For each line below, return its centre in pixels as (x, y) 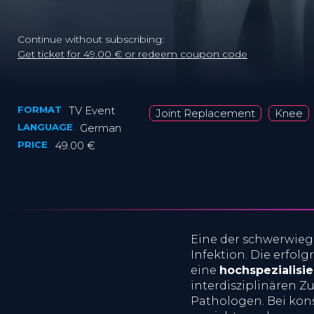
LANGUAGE (45, 127)
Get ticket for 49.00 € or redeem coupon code (132, 54)
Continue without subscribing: (91, 39)
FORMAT (40, 109)
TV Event (92, 110)
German (101, 128)
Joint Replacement (205, 113)
